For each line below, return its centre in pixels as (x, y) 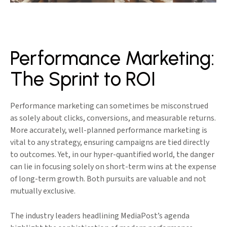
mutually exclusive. (43, 191)
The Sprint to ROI (83, 79)
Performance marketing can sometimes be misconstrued (109, 106)
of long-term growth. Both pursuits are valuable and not (108, 179)
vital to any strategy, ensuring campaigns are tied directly (110, 143)
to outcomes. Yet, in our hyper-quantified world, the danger (112, 155)
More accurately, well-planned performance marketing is (109, 130)
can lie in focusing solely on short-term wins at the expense (113, 167)
